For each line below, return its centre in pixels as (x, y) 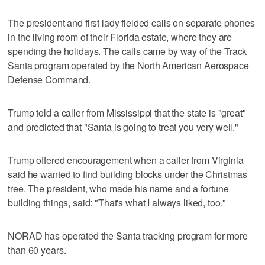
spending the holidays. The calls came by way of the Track (127, 51)
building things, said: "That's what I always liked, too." (117, 202)
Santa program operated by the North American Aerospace (128, 65)
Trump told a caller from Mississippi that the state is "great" (127, 112)
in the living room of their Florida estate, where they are (120, 37)
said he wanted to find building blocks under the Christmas (128, 174)
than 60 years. (37, 250)
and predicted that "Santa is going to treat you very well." (123, 127)
